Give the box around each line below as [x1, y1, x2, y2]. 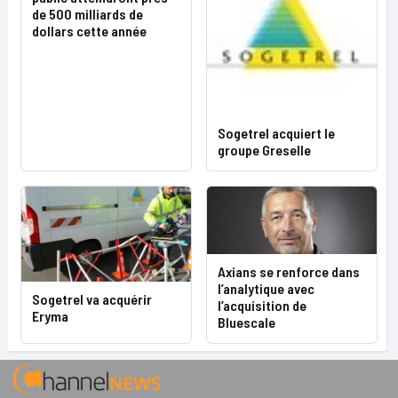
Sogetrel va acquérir [32, 291, 152, 308]
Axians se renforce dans [218, 262, 360, 280]
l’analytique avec [218, 279, 314, 297]
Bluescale [218, 313, 275, 330]
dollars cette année [32, 22, 147, 39]
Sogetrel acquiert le [218, 124, 335, 141]
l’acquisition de [218, 296, 306, 314]
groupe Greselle [218, 141, 311, 158]
